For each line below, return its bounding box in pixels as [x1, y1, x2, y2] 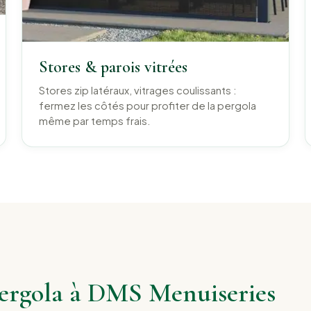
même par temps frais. [39, 115, 151, 128]
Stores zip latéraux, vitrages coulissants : [39, 84, 237, 97]
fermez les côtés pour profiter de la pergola [39, 99, 257, 112]
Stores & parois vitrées [39, 57, 188, 78]
